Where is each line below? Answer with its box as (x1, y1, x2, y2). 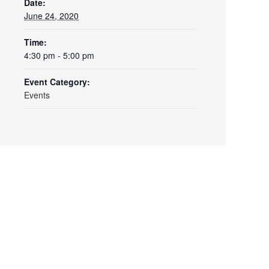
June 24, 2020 (24, 10, 79, 22)
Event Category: (24, 76, 90, 88)
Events (24, 89, 50, 101)
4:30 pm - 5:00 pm (24, 49, 94, 62)
